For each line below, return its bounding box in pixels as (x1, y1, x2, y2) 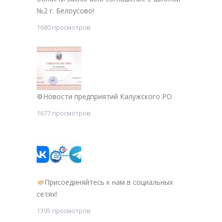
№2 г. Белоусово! (37, 6, 94, 16)
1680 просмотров (37, 23, 91, 32)
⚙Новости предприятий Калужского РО (37, 92, 172, 102)
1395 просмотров (37, 206, 91, 216)
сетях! (37, 189, 57, 199)
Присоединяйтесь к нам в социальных (44, 177, 173, 187)
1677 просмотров (37, 109, 91, 118)
